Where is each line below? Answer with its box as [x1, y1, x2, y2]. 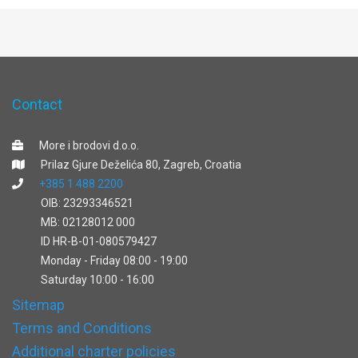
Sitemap [12, 296, 65, 313]
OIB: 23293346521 [41, 197, 133, 209]
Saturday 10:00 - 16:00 [41, 273, 154, 286]
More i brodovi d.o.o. [39, 139, 139, 152]
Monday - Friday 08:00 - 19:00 [41, 254, 188, 267]
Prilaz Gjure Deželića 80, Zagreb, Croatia [41, 158, 241, 171]
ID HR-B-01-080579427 [41, 235, 157, 248]
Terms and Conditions [12, 320, 152, 336]
